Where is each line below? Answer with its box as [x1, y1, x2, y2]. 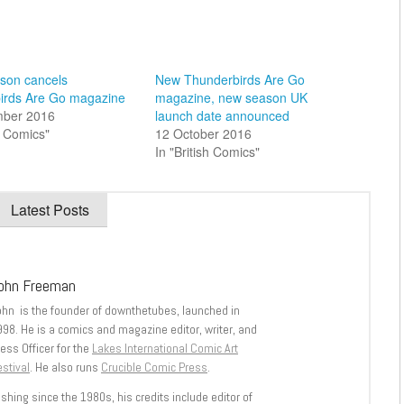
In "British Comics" [154, 142, 260, 161]
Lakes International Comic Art [92, 340, 238, 357]
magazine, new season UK [154, 88, 308, 107]
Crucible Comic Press [101, 359, 207, 376]
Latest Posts [11, 199, 89, 221]
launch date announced [154, 106, 289, 125]
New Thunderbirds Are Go [154, 70, 305, 89]
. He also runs [30, 359, 101, 376]
